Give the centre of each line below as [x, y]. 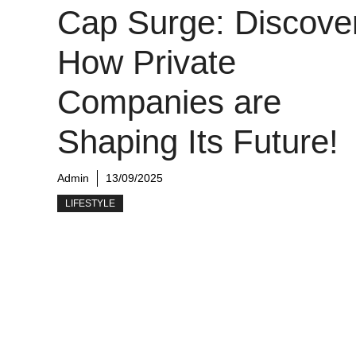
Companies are [169, 102]
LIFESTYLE [90, 203]
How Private [147, 62]
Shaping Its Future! [198, 142]
